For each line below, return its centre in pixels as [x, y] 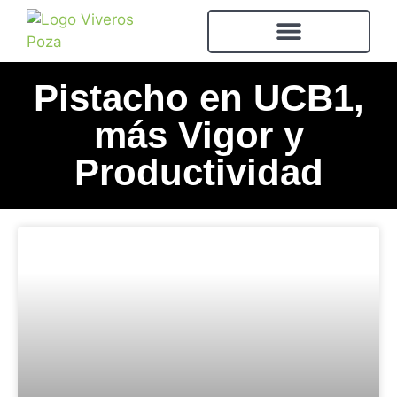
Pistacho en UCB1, [198, 98]
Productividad [198, 172]
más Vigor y [198, 135]
